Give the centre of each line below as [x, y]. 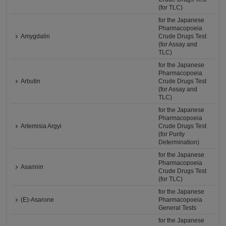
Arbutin [31, 81]
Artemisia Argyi [41, 126]
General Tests [178, 208]
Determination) [179, 142]
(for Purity [172, 134]
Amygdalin [36, 36]
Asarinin [32, 167]
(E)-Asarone [38, 200]
